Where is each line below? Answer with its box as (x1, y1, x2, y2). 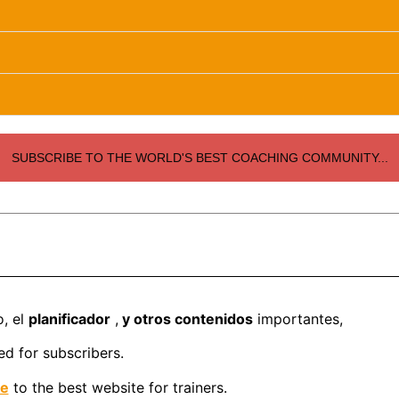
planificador (28, 310, 110, 328)
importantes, (252, 310, 343, 328)
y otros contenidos (118, 310, 253, 328)
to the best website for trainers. (8, 378, 227, 396)
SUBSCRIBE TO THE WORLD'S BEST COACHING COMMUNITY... (11, 151, 388, 165)
